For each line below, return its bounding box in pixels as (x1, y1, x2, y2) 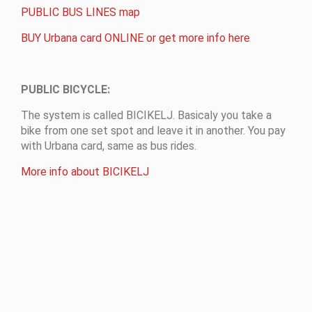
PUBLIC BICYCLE (21, 82, 107, 96)
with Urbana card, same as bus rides (21, 139, 194, 153)
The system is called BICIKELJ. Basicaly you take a (21, 108, 272, 122)
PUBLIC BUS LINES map (21, 5, 140, 19)
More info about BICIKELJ (21, 164, 149, 178)
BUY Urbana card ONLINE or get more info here (21, 31, 250, 45)
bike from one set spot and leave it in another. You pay (21, 123, 286, 137)
